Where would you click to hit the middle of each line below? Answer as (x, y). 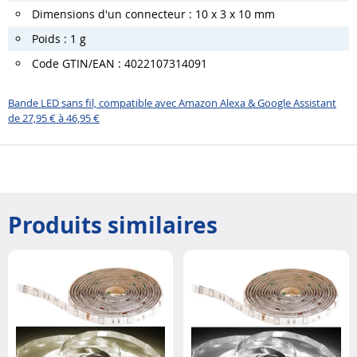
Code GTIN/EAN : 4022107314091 (120, 64)
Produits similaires (113, 225)
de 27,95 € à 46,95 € (54, 118)
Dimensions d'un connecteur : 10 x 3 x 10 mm (153, 14)
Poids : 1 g (59, 39)
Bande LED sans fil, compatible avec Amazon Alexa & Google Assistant (172, 102)
